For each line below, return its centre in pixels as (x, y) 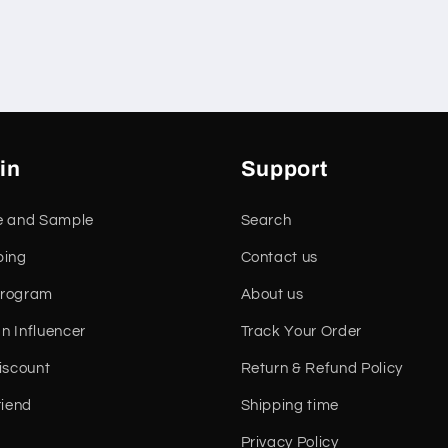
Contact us (279, 257)
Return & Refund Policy (322, 368)
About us (272, 294)
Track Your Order (301, 331)
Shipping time (290, 405)
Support (284, 169)
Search (266, 220)
